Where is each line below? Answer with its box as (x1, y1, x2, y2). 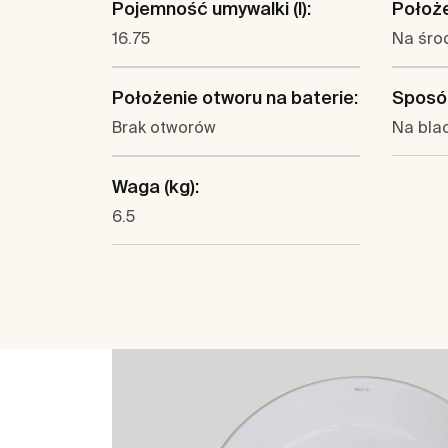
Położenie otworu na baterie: (112, 87, 358, 109)
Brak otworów (112, 118, 216, 137)
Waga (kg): (112, 176, 199, 198)
